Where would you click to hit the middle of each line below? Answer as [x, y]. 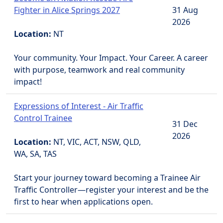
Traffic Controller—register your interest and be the [111, 190]
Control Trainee [43, 118]
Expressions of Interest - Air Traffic [79, 106]
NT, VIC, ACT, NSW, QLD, [97, 142]
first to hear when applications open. [83, 202]
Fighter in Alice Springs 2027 [67, 10]
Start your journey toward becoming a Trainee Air [107, 178]
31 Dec [185, 124]
